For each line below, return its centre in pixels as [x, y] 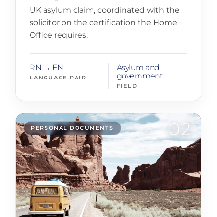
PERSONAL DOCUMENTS [72, 128]
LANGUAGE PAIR [58, 78]
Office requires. [59, 35]
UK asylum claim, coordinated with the [105, 10]
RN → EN [46, 67]
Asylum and [138, 67]
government [139, 76]
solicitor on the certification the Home [103, 22]
